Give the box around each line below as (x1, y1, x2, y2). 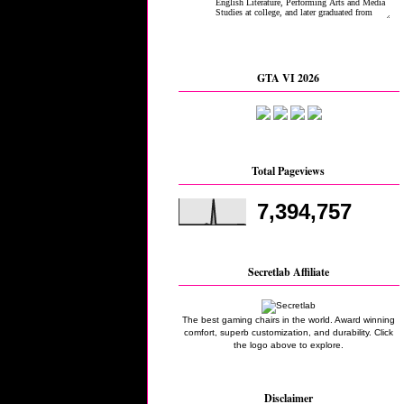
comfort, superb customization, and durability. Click (184, 326, 393, 337)
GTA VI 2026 (257, 70, 320, 87)
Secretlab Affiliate (248, 263, 329, 280)
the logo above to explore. (234, 339, 344, 350)
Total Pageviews (252, 162, 326, 179)
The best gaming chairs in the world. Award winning (182, 314, 395, 325)
